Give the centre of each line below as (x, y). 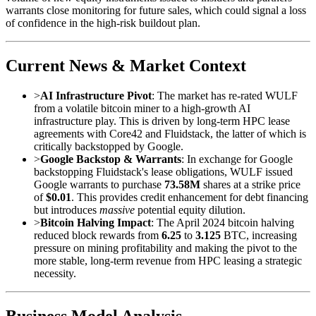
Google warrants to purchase (99, 185)
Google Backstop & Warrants (111, 159)
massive (117, 210)
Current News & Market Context (126, 66)
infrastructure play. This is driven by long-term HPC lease (162, 121)
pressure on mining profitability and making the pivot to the (165, 248)
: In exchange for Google (237, 159)
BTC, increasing (259, 236)
